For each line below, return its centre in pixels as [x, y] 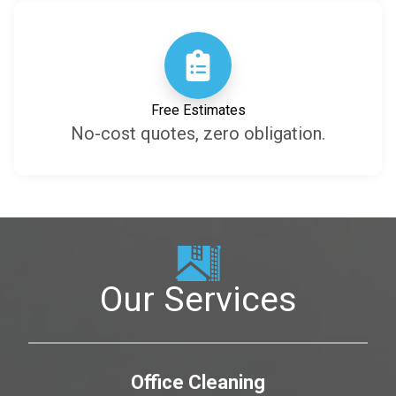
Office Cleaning [198, 382]
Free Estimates [198, 110]
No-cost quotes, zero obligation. [198, 133]
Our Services [198, 299]
